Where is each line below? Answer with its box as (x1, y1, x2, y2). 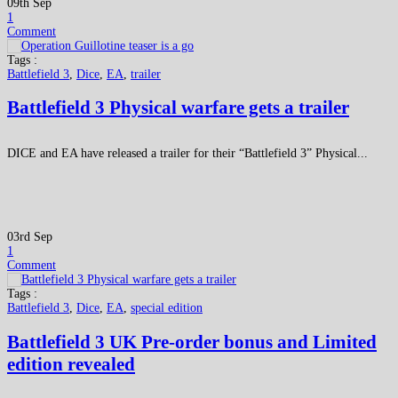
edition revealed (7, 353, 135, 375)
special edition (131, 301, 203, 315)
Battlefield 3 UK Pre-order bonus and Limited (7, 330, 377, 353)
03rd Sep (7, 230, 52, 244)
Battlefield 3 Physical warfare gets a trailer (7, 97, 349, 119)
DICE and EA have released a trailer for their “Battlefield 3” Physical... (7, 147, 368, 161)
